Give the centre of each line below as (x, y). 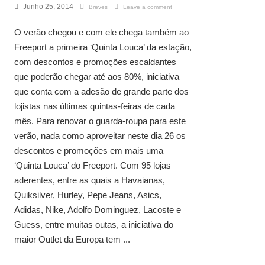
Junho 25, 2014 (48, 7)
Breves (98, 7)
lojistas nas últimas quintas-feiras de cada (95, 106)
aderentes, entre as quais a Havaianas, (90, 180)
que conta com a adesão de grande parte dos (101, 92)
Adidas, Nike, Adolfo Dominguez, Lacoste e (98, 210)
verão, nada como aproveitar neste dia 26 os (100, 136)
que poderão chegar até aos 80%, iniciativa (97, 77)
